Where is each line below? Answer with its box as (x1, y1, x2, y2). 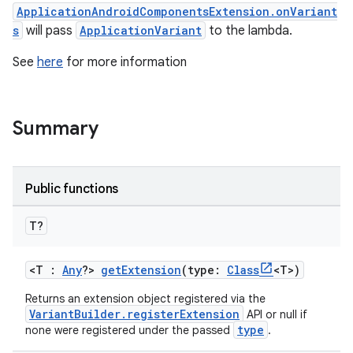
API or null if (243, 307, 307, 321)
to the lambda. (206, 23, 292, 39)
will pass (23, 23, 76, 39)
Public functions (25, 181, 118, 197)
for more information (63, 54, 187, 70)
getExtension (101, 262, 181, 277)
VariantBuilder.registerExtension (29, 307, 240, 321)
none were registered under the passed (25, 323, 233, 337)
